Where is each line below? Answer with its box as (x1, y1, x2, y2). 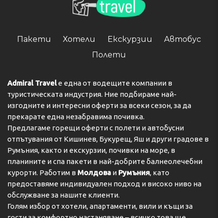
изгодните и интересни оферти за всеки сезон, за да (7, 101, 191, 109)
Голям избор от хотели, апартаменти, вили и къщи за (7, 201, 193, 210)
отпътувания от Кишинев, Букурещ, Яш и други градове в (7, 134, 209, 143)
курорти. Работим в (7, 168, 77, 177)
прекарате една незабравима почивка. (7, 112, 145, 121)
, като (150, 168, 169, 177)
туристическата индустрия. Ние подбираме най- (7, 90, 177, 98)
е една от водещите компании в (56, 78, 172, 87)
